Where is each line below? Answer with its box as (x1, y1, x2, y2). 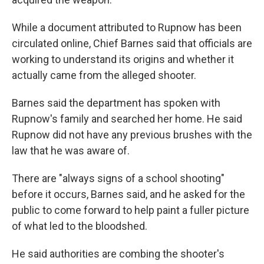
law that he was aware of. (12, 144, 130, 157)
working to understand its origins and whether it (12, 53, 234, 65)
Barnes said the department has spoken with (12, 97, 220, 109)
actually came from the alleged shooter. (12, 69, 196, 81)
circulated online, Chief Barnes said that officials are (12, 37, 252, 49)
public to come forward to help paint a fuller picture (12, 204, 249, 216)
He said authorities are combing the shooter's (12, 247, 225, 260)
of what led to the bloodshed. (12, 220, 147, 232)
